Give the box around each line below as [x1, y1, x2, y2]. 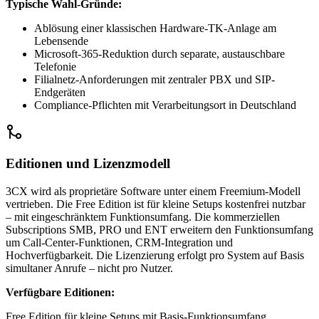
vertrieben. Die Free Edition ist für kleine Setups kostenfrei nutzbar [6, 197, 305, 210]
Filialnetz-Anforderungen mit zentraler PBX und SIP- [34, 73, 275, 85]
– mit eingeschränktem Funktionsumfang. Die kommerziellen [6, 210, 280, 223]
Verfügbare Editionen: [6, 286, 115, 298]
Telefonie [34, 60, 76, 73]
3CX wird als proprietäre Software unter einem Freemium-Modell [6, 184, 300, 197]
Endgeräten [34, 85, 85, 98]
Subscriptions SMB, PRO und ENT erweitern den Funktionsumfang [6, 223, 313, 236]
